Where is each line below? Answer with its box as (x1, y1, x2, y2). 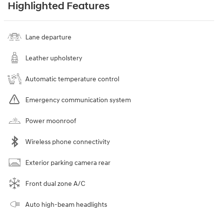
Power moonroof (25, 116, 76, 125)
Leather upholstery (25, 54, 82, 62)
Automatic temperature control (25, 74, 119, 83)
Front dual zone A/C (25, 179, 85, 188)
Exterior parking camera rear (25, 158, 110, 167)
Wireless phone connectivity (25, 137, 110, 146)
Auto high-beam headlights (25, 200, 107, 209)
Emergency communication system (25, 95, 131, 104)
